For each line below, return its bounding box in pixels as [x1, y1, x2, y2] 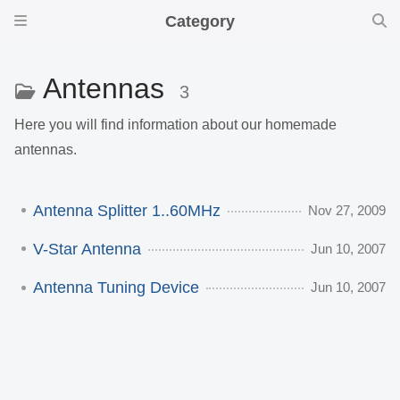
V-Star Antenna [33, 239, 141, 258]
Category [165, 12, 235, 30]
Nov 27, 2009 [308, 202, 386, 218]
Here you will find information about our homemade [14, 117, 337, 132]
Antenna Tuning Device [33, 278, 199, 296]
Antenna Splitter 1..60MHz [33, 201, 221, 220]
